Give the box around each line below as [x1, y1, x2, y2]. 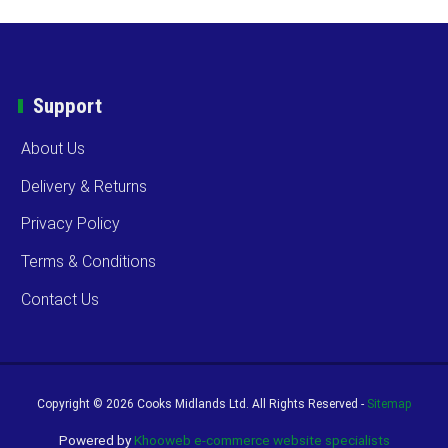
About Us [21, 138, 86, 158]
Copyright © [36, 397, 106, 411]
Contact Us [21, 290, 100, 309]
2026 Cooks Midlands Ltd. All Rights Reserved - [105, 397, 367, 411]
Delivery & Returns [21, 176, 148, 196]
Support [33, 93, 103, 118]
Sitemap [366, 397, 412, 411]
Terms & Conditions [21, 252, 157, 272]
